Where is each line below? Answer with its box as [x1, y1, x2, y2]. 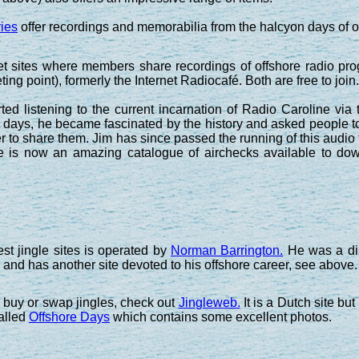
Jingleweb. [178, 295, 240, 309]
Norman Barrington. [171, 243, 284, 257]
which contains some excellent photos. [110, 309, 332, 324]
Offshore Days [29, 309, 110, 324]
